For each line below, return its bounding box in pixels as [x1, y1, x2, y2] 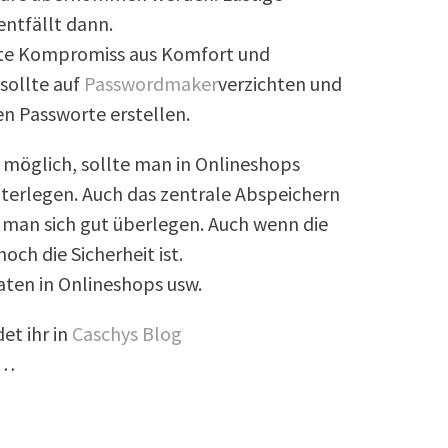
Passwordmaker [84, 70, 219, 96]
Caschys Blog [72, 320, 183, 346]
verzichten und [218, 70, 343, 96]
